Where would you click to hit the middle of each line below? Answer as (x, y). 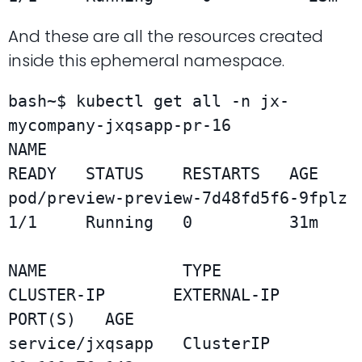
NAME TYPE (115, 271)
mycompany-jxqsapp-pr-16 (120, 126)
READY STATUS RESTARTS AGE (163, 174)
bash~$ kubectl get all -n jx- (149, 101)
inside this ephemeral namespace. (146, 61)
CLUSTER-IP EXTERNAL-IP (144, 295)
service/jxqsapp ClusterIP (139, 344)
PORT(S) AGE (71, 320)
